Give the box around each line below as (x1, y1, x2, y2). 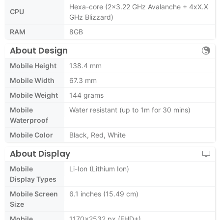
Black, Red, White (69, 131, 126, 139)
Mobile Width (10, 76, 55, 84)
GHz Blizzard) (69, 13, 113, 21)
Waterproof (10, 116, 48, 124)
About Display (10, 148, 70, 160)
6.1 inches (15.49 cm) (69, 190, 138, 198)
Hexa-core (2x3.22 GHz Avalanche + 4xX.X (69, 2, 208, 11)
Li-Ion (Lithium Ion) (69, 165, 129, 173)
